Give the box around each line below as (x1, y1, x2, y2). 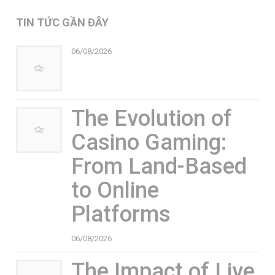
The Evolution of (71, 105, 232, 131)
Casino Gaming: (71, 129, 227, 155)
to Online (71, 177, 159, 203)
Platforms (71, 201, 171, 227)
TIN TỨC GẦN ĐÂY (15, 15, 109, 29)
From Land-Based (71, 153, 247, 179)
